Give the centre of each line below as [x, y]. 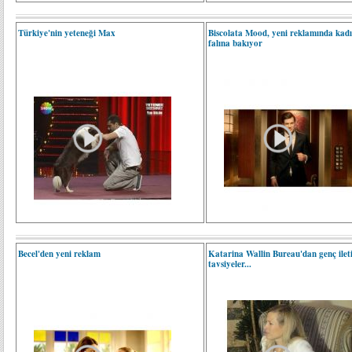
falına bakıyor [236, 43]
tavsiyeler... [230, 264]
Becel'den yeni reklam [59, 254]
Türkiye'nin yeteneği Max [67, 33]
